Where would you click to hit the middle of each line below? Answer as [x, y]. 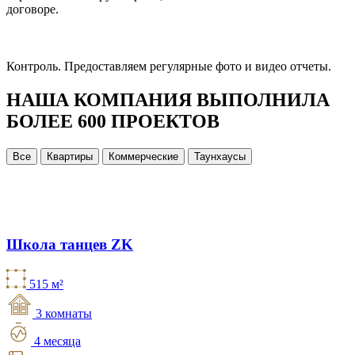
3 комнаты [64, 314]
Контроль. [34, 66]
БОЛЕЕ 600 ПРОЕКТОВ [113, 121]
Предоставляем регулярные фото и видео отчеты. [196, 66]
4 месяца [57, 342]
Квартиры [70, 156]
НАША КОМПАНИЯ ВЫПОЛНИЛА [168, 99]
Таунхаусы [220, 156]
